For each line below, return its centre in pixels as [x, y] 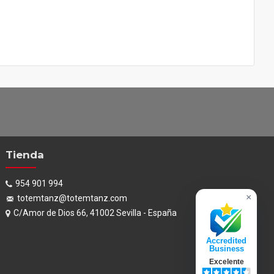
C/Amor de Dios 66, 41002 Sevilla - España [95, 213]
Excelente [226, 262]
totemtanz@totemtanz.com [72, 198]
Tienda [25, 155]
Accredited [226, 241]
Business [226, 249]
